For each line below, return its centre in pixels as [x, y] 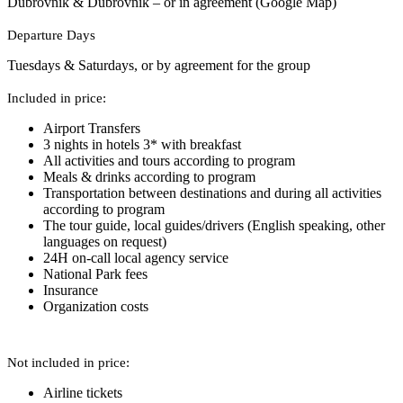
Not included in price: [68, 363]
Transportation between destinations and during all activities [212, 193]
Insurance [71, 291]
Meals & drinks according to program [149, 177]
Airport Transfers [92, 129]
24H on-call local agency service [136, 258]
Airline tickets [83, 393]
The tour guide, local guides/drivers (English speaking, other [214, 226]
